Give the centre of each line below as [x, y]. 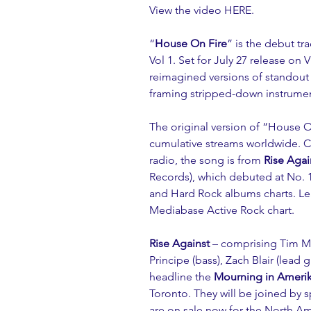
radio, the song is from [207, 160]
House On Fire [191, 43]
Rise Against [179, 243]
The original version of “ [209, 126]
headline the [182, 276]
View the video [187, 10]
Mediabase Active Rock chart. [222, 210]
